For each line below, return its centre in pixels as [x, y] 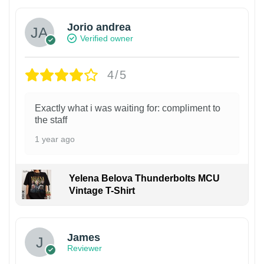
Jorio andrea [99, 27]
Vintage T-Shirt [102, 190]
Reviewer [85, 248]
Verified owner [107, 39]
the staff [51, 120]
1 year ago [55, 139]
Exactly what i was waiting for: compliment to [128, 108]
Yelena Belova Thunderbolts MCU [144, 178]
